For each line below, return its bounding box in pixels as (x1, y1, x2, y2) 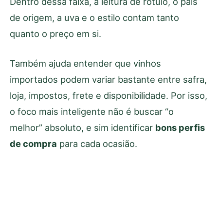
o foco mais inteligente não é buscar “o (10, 106, 174, 117)
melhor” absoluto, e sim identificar (10, 122, 155, 133)
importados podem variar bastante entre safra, (10, 74, 207, 85)
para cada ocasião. (57, 138, 137, 149)
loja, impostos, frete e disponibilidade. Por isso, (10, 90, 207, 101)
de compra (10, 138, 57, 149)
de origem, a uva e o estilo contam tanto (10, 12, 179, 23)
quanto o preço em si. (10, 28, 101, 39)
